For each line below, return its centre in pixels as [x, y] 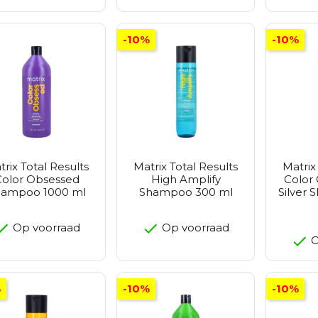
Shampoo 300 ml [186, 192]
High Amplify [186, 180]
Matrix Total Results [186, 167]
